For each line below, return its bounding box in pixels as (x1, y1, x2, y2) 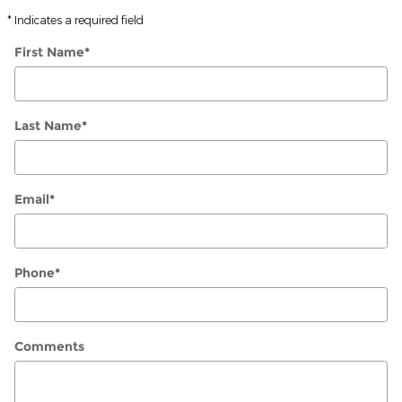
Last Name (14, 117, 82, 134)
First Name (14, 43, 84, 60)
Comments (14, 337, 84, 354)
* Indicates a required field (7, 13, 144, 26)
